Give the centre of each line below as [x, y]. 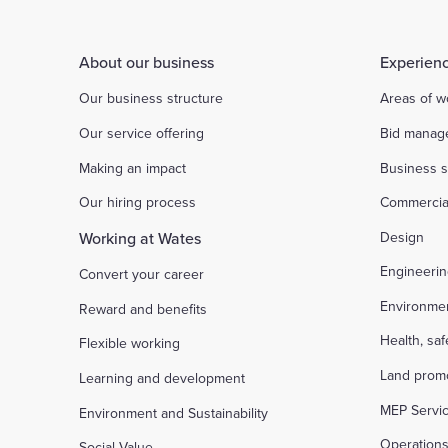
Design [402, 236]
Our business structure [151, 98]
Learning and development [162, 378]
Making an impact [133, 167]
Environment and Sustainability [174, 412]
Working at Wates [140, 237]
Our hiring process [138, 202]
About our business [147, 61]
